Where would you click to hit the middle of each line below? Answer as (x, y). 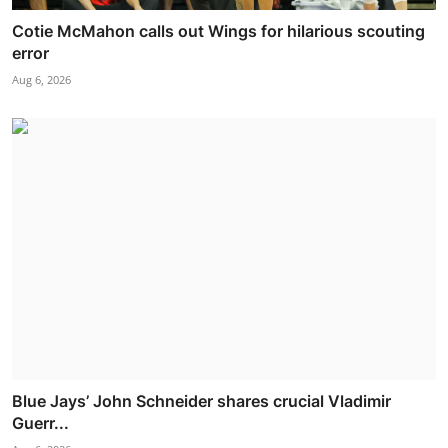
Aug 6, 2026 (41, 79)
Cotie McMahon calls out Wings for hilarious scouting (218, 30)
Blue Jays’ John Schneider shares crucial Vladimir (201, 401)
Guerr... (40, 423)
